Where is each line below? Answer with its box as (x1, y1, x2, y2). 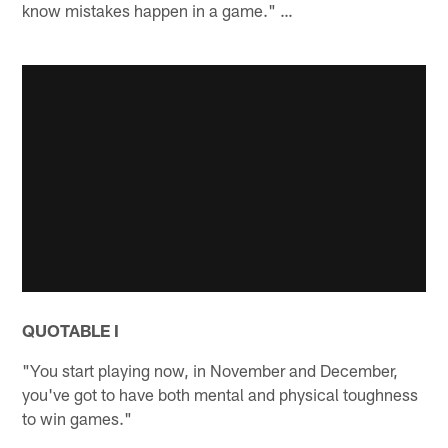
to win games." (22, 407, 133, 428)
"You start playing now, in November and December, (22, 359, 399, 380)
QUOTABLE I (22, 319, 120, 340)
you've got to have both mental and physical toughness (22, 383, 419, 404)
